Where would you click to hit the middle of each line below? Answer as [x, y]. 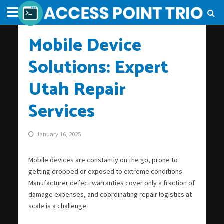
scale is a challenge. [58, 206]
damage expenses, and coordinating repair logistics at [110, 194]
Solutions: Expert [98, 68]
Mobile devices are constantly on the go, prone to [103, 160]
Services [61, 112]
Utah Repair [77, 90]
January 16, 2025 [58, 134]
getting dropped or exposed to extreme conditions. [106, 171]
